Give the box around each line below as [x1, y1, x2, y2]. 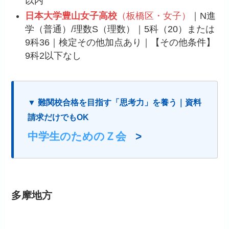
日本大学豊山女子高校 [25, 11, 118, 21]
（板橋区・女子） [117, 11, 191, 21]
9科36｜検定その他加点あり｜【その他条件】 [25, 37, 216, 48]
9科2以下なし [25, 51, 82, 61]
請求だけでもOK [28, 112, 89, 122]
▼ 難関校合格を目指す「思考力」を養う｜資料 [28, 98, 202, 107]
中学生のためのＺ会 [28, 130, 127, 143]
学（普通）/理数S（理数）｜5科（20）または [25, 24, 215, 35]
